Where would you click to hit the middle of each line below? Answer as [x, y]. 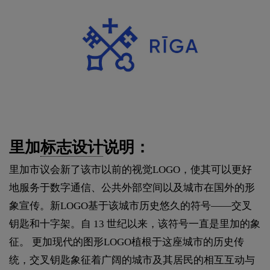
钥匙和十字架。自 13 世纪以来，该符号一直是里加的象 [135, 224]
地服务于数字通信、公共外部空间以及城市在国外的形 [132, 187]
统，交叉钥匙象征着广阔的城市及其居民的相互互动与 [132, 260]
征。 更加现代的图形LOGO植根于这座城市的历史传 [127, 242]
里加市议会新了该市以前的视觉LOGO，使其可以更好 [130, 169]
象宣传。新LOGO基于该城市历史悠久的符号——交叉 [130, 206]
